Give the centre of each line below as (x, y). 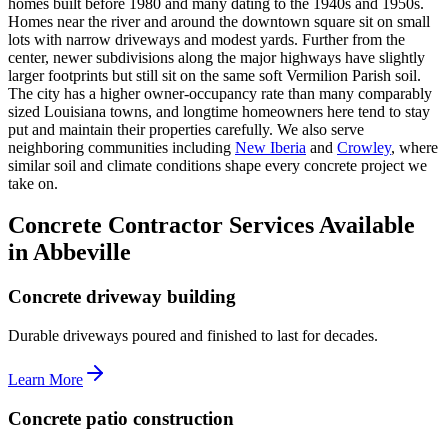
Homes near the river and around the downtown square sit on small (219, 21)
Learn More (45, 380)
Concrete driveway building (122, 297)
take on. (33, 183)
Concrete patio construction (121, 418)
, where (414, 147)
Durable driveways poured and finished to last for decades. (193, 336)
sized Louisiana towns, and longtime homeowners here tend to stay (219, 111)
